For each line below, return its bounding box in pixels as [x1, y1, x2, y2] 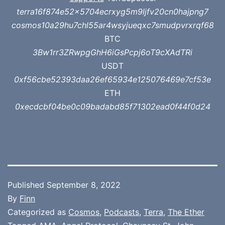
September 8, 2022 [47, 180, 121, 190]
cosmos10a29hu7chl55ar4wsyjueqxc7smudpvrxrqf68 [11, 20, 214, 31]
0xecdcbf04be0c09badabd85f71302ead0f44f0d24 [15, 101, 210, 112]
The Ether [168, 207, 204, 217]
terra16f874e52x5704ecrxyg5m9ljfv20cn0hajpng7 [17, 7, 208, 17]
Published [8, 180, 47, 190]
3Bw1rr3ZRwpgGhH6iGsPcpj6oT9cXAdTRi [33, 47, 192, 58]
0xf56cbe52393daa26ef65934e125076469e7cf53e [14, 74, 211, 85]
